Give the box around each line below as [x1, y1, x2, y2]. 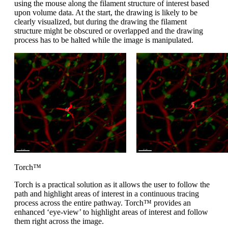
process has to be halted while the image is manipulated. [14, 35, 193, 44]
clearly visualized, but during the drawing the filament [14, 17, 187, 26]
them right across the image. [14, 216, 104, 225]
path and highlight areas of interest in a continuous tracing [14, 189, 199, 198]
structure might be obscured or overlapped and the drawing [14, 26, 203, 35]
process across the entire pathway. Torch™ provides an [14, 198, 191, 207]
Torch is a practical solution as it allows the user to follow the [14, 180, 210, 189]
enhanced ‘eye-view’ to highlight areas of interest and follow [14, 207, 208, 216]
